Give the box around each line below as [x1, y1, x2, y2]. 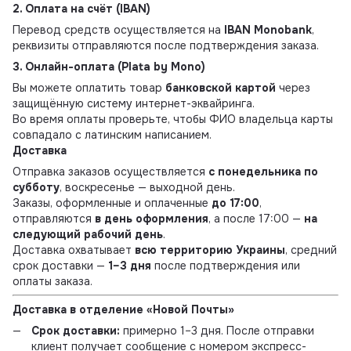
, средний [285, 242, 337, 257]
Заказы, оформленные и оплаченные [13, 195, 212, 210]
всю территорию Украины [135, 242, 285, 257]
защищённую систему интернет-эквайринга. [13, 96, 255, 110]
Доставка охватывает [13, 242, 135, 257]
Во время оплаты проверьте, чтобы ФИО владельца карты [13, 111, 333, 126]
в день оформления [95, 211, 208, 226]
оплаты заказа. [13, 273, 92, 288]
